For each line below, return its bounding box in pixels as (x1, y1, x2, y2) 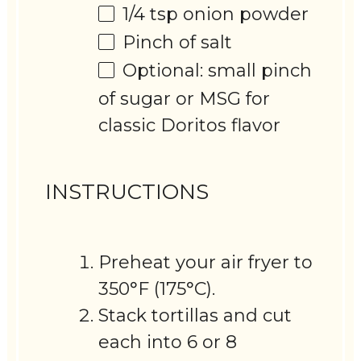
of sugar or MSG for (98, 87, 271, 110)
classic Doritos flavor (98, 114, 281, 136)
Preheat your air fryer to (98, 251, 313, 274)
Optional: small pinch (122, 59, 313, 81)
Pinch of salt (122, 31, 233, 54)
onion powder (178, 3, 309, 26)
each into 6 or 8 (98, 331, 238, 354)
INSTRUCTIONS (45, 179, 210, 205)
